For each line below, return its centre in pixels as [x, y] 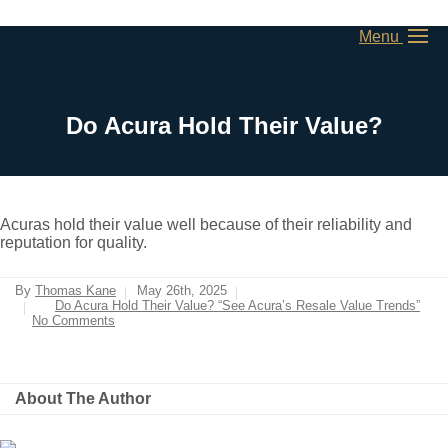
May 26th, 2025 [182, 290]
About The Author [83, 398]
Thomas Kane [75, 290]
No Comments [73, 320]
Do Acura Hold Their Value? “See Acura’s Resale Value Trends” [237, 305]
